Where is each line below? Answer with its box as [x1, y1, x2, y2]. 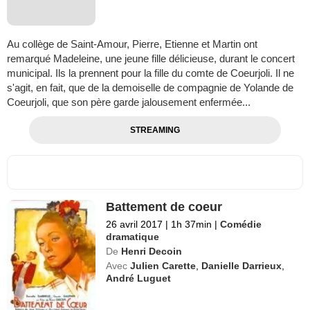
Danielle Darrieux [201, 260, 282, 272]
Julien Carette [130, 260, 197, 272]
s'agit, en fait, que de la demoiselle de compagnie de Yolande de [7, 82, 293, 94]
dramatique [106, 231, 160, 243]
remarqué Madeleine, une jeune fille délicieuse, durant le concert [7, 53, 295, 65]
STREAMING [129, 125, 180, 136]
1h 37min [168, 219, 215, 230]
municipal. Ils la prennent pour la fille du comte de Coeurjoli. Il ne [7, 67, 294, 80]
